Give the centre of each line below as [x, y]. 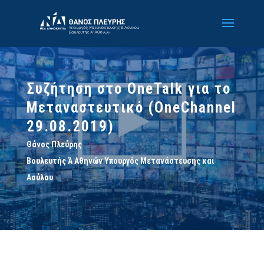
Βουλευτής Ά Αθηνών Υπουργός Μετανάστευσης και [120, 161]
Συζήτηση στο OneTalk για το [128, 89]
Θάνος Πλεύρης [54, 144]
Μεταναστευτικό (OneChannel [131, 108]
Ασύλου [39, 177]
